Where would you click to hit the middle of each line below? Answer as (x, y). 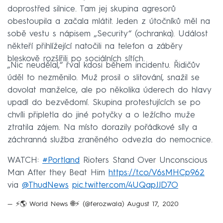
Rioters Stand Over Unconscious (144, 161)
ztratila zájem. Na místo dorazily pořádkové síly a (102, 127)
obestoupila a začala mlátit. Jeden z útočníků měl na (109, 21)
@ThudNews (45, 186)
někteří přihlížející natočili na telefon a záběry (95, 46)
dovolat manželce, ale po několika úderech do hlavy (109, 90)
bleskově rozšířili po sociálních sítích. (76, 59)
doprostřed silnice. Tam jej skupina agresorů (92, 9)
